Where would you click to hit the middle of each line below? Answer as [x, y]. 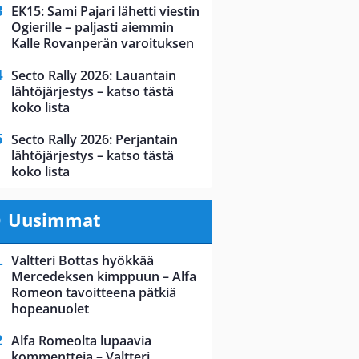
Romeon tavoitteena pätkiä [94, 293]
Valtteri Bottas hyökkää [83, 261]
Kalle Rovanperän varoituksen [103, 44]
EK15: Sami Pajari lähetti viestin [105, 12]
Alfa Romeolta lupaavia [81, 341]
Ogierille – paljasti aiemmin [93, 28]
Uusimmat [54, 220]
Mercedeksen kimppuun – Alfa [104, 277]
